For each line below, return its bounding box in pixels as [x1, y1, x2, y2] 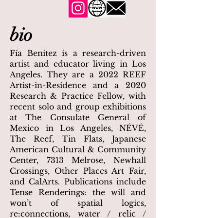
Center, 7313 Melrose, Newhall [10, 155, 146, 165]
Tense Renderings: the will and [10, 187, 146, 197]
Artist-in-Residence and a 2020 [10, 80, 146, 90]
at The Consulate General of [10, 112, 146, 122]
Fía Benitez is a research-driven [10, 48, 146, 58]
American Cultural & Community [10, 145, 146, 154]
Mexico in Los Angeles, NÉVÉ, [10, 123, 146, 133]
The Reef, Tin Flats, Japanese [10, 134, 146, 144]
